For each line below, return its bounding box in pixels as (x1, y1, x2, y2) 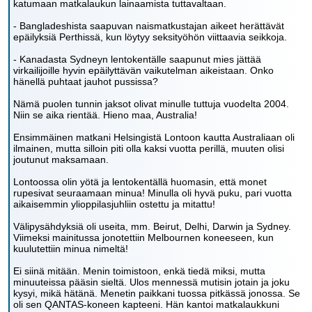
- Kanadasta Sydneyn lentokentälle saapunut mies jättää (13, 54, 261, 65)
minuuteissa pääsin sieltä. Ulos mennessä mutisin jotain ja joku (13, 276, 290, 288)
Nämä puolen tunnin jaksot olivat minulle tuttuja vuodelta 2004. (13, 98, 289, 109)
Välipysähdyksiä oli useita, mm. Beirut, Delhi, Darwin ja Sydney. (13, 221, 291, 232)
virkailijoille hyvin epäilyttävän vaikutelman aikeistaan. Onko (13, 65, 274, 76)
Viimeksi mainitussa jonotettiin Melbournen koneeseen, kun (13, 232, 274, 243)
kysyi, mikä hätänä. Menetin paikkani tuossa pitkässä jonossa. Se (13, 288, 300, 299)
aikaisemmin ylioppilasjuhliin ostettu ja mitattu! (13, 198, 215, 210)
